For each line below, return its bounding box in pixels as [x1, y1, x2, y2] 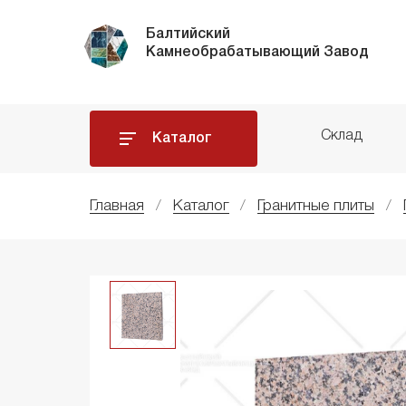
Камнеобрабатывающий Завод [145, 46, 369, 59]
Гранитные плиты [257, 199, 375, 214]
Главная [90, 199, 144, 214]
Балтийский [145, 28, 230, 41]
